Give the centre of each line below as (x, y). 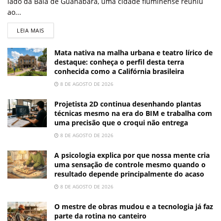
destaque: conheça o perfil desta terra (119, 62)
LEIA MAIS (31, 30)
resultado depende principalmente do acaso (129, 174)
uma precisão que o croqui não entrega (121, 122)
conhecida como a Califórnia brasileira (119, 71)
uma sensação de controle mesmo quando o (130, 164)
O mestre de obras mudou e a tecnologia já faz (134, 206)
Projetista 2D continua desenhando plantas (128, 104)
